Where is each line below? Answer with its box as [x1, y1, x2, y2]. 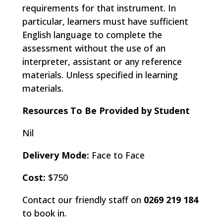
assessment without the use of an [22, 42, 166, 54]
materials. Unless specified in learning [22, 69, 178, 81]
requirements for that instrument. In [22, 2, 176, 14]
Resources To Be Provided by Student [22, 105, 190, 116]
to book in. [22, 207, 66, 219]
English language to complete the [22, 29, 162, 41]
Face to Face [91, 149, 145, 161]
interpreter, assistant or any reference [22, 55, 182, 67]
